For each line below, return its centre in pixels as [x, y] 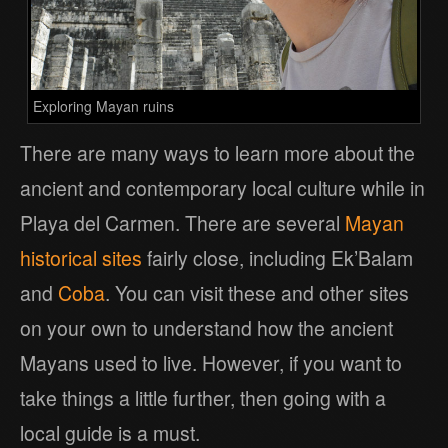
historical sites [81, 257]
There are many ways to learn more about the [217, 152]
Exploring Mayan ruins [104, 105]
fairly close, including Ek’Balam [277, 257]
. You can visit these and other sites [257, 292]
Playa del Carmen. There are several [182, 222]
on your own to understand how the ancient [206, 327]
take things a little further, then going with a [203, 397]
